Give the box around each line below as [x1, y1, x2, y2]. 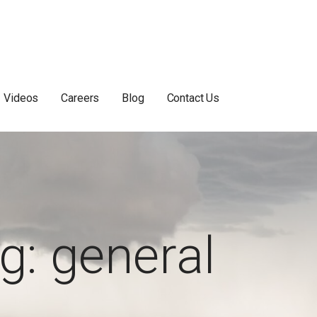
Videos [4, 91, 39, 105]
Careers [61, 91, 100, 105]
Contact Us [166, 91, 219, 105]
